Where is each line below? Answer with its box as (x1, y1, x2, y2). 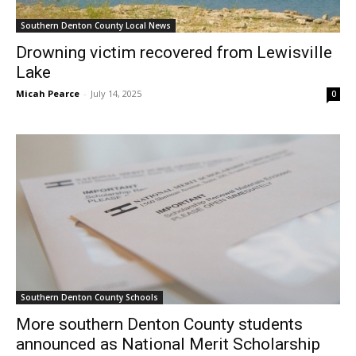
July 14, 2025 (91, 87, 141, 99)
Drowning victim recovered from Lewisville (16, 42, 332, 62)
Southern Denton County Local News (21, 19, 171, 31)
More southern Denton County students (16, 314, 303, 334)
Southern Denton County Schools (21, 291, 158, 303)
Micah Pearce (16, 87, 79, 99)
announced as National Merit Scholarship (16, 334, 320, 354)
